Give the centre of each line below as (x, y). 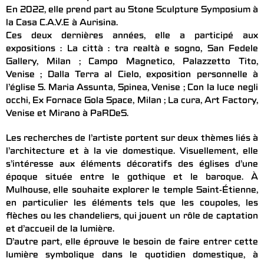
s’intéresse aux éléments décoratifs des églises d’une (132, 165)
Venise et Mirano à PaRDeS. (67, 115)
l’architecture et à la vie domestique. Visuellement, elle (132, 152)
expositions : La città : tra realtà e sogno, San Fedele (132, 50)
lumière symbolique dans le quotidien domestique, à (132, 256)
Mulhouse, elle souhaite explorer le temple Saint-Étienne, (132, 191)
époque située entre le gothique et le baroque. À (132, 178)
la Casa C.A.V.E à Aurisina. (62, 24)
